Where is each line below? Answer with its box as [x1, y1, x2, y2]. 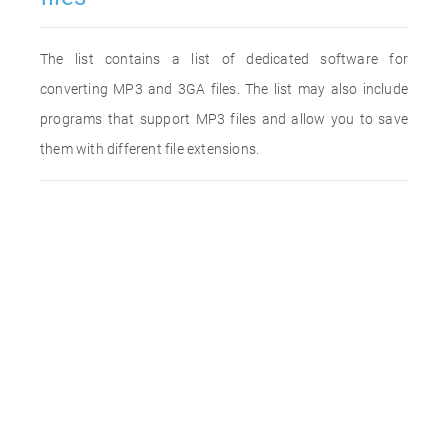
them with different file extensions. [40, 141, 260, 157]
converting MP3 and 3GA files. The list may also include [40, 81, 408, 97]
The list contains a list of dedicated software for [40, 51, 408, 67]
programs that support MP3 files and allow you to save [40, 111, 408, 127]
